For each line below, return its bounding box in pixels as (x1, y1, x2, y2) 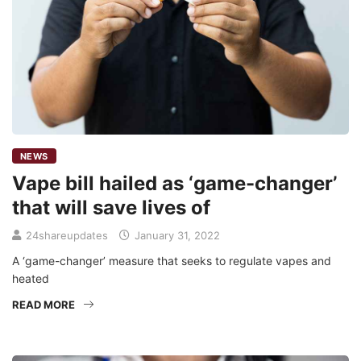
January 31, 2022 (131, 229, 220, 243)
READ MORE (12, 298, 75, 312)
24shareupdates (26, 229, 108, 243)
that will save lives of (12, 196, 210, 220)
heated (12, 272, 49, 286)
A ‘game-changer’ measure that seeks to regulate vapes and (12, 254, 331, 268)
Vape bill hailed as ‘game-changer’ (12, 172, 337, 196)
